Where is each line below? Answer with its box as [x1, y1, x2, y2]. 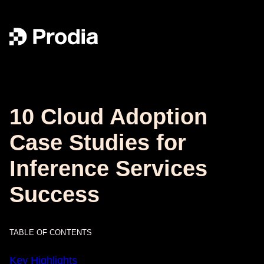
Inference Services [9, 156, 207, 181]
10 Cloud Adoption [9, 104, 207, 129]
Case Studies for [9, 130, 186, 155]
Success [9, 182, 100, 207]
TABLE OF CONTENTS [9, 228, 93, 237]
